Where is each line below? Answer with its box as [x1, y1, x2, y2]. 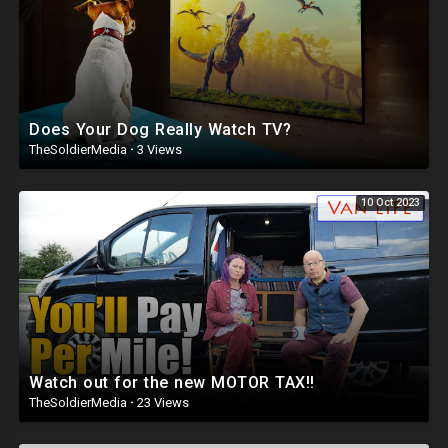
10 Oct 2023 [361, 196, 420, 210]
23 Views [134, 394, 189, 410]
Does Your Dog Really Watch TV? [29, 120, 291, 140]
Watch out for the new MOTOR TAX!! [29, 372, 315, 392]
